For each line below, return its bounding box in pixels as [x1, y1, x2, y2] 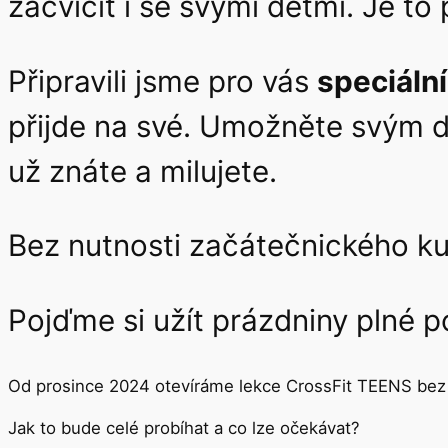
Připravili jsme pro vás [8, 62, 317, 99]
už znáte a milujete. [8, 152, 277, 189]
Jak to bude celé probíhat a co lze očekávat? [8, 418, 360, 439]
